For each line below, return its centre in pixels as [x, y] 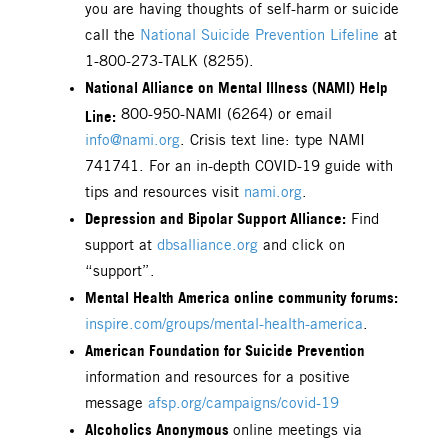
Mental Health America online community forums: [241, 297]
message [116, 403]
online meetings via [297, 430]
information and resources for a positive [217, 377]
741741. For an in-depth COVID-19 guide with [239, 166]
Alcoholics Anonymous [159, 429]
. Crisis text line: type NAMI [272, 140]
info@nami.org [132, 140]
